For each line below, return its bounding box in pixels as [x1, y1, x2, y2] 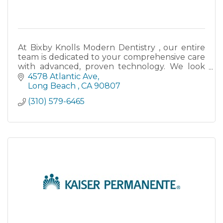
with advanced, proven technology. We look [18, 62, 205, 72]
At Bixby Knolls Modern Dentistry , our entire [18, 43, 205, 53]
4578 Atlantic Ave [28, 71, 98, 81]
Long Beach [28, 81, 78, 91]
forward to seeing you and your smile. [18, 71, 168, 81]
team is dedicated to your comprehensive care [18, 52, 205, 62]
